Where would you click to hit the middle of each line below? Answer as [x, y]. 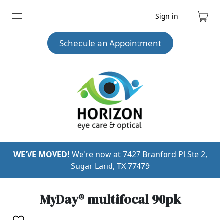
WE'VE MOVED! [41, 154]
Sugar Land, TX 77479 [110, 166]
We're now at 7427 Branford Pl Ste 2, [138, 154]
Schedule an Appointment [110, 43]
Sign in [167, 16]
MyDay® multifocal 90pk [110, 199]
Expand [25, 20]
